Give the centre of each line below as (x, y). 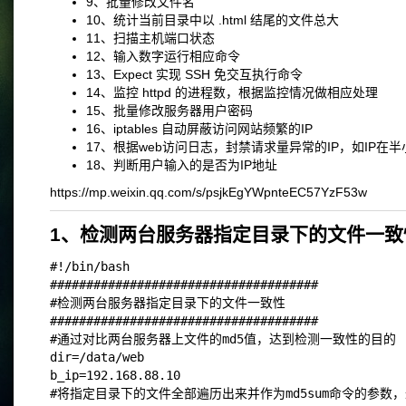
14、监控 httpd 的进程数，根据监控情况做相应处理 (232, 92)
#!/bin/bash (90, 266)
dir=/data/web (97, 357)
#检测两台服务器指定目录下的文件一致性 (168, 303)
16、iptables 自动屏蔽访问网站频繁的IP (199, 129)
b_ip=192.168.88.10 (115, 375)
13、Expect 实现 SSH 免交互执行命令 (194, 74)
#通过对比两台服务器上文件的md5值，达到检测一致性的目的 (223, 339)
